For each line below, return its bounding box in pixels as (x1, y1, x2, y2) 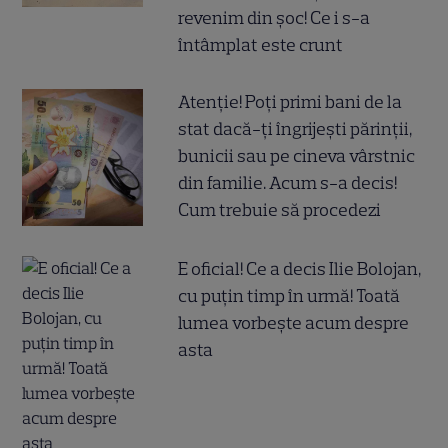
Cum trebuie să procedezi (178, 198, 382, 221)
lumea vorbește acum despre (178, 311, 410, 334)
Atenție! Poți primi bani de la (178, 90, 403, 113)
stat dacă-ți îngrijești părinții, (178, 117, 413, 140)
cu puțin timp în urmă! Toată (178, 284, 401, 307)
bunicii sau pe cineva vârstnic (178, 144, 416, 167)
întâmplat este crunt (178, 33, 344, 56)
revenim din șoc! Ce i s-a (178, 6, 371, 29)
